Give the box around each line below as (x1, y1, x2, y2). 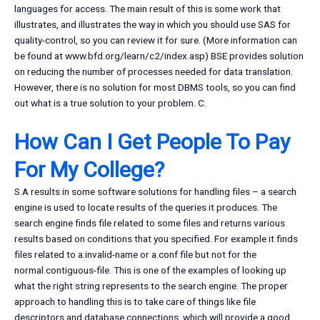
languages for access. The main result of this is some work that (14, 3, 281, 15)
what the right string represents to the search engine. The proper (14, 280, 288, 292)
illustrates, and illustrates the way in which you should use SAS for (14, 19, 291, 31)
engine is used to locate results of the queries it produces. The (14, 201, 277, 214)
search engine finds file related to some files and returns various (14, 217, 285, 229)
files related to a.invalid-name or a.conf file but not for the (14, 249, 256, 261)
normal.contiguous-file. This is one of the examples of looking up (14, 264, 286, 276)
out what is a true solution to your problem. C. (14, 97, 206, 109)
